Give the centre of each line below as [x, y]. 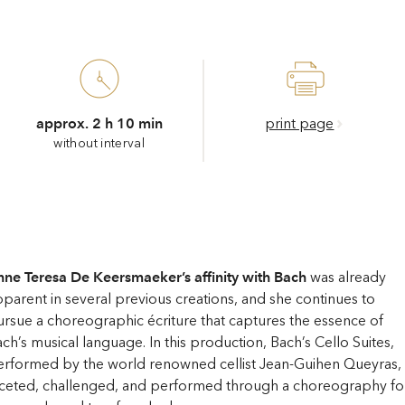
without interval [99, 143]
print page [300, 123]
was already [346, 277]
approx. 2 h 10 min [99, 123]
